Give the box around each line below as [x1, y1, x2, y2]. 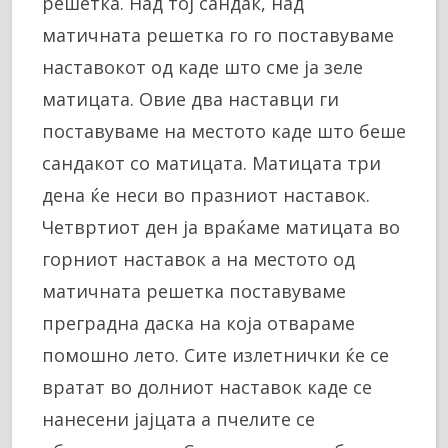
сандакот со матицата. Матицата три [42, 151, 381, 176]
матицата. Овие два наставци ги [42, 87, 339, 112]
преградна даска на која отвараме [42, 311, 355, 336]
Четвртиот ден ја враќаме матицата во [42, 215, 400, 240]
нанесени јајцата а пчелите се [42, 407, 315, 432]
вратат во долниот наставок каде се [42, 375, 372, 400]
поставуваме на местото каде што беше [42, 119, 406, 144]
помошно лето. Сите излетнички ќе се [42, 343, 389, 368]
